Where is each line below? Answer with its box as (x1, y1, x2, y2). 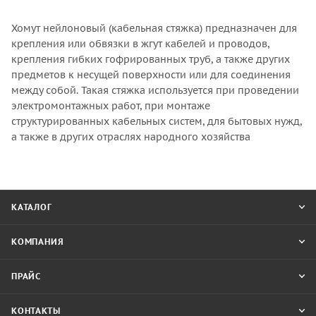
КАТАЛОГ (11, 202, 52, 212)
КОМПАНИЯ (11, 236, 64, 247)
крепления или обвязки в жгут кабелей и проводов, (11, 37, 269, 51)
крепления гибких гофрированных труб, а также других (11, 53, 290, 66)
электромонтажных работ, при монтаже (11, 99, 210, 113)
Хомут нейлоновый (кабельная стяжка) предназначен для (11, 22, 297, 35)
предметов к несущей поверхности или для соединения (11, 68, 291, 82)
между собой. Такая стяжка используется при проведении (11, 84, 299, 97)
